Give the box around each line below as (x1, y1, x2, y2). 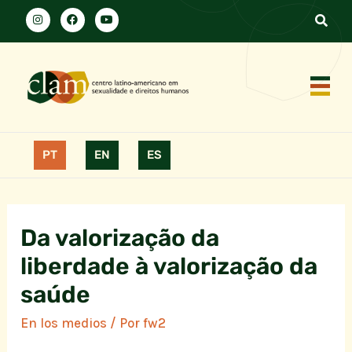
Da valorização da (20, 224, 220, 253)
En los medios (20, 315, 108, 332)
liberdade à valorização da (20, 252, 318, 281)
